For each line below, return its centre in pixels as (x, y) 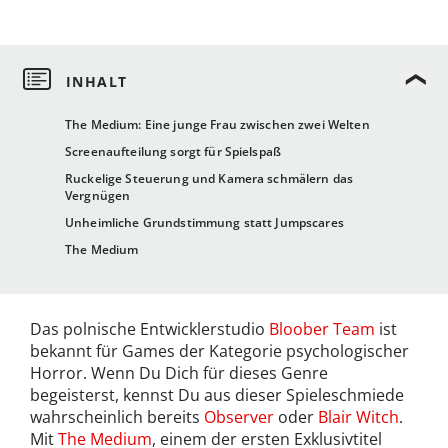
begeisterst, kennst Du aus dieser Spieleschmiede (217, 395)
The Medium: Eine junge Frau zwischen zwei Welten (217, 125)
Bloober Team (322, 329)
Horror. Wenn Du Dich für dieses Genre (179, 373)
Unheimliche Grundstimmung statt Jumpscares (204, 223)
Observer (239, 417)
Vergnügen (98, 196)
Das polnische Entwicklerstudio (149, 329)
